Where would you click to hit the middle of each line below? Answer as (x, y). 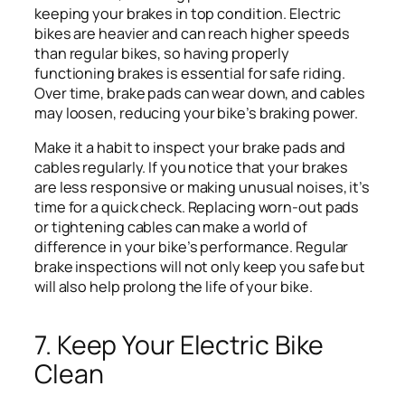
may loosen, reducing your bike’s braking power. (197, 113)
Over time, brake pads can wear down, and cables (200, 93)
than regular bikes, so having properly (162, 53)
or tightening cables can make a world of (171, 227)
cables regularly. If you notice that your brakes (192, 168)
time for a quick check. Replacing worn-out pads (197, 207)
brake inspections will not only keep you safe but (200, 267)
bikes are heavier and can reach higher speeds (192, 33)
